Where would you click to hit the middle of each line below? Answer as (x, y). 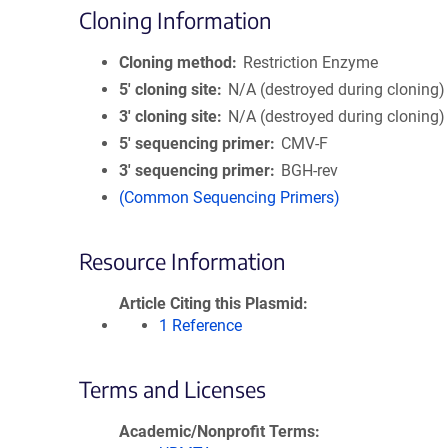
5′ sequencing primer (194, 143)
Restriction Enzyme (311, 62)
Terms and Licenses (172, 389)
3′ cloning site (168, 116)
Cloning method (175, 62)
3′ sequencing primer (194, 170)
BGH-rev (310, 170)
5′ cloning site (168, 89)
